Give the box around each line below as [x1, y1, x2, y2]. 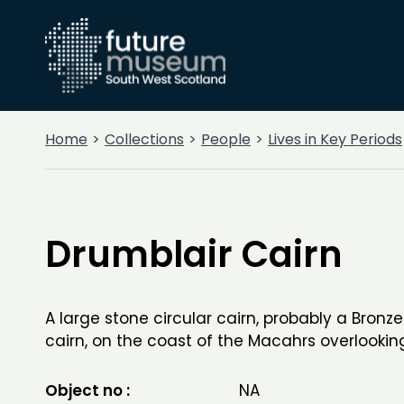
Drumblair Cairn [45, 229, 343, 280]
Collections [105, 129, 184, 150]
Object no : [45, 380, 130, 401]
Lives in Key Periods [268, 129, 402, 150]
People [201, 129, 251, 150]
